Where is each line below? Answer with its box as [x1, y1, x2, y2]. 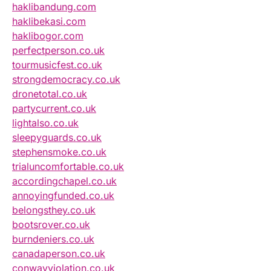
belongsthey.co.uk [12, 204, 96, 217]
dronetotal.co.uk [12, 88, 87, 100]
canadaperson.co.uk [12, 247, 105, 260]
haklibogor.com [12, 30, 83, 42]
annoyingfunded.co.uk [12, 189, 114, 202]
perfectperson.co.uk [12, 44, 105, 57]
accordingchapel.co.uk [12, 175, 117, 188]
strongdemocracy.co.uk [12, 73, 120, 86]
